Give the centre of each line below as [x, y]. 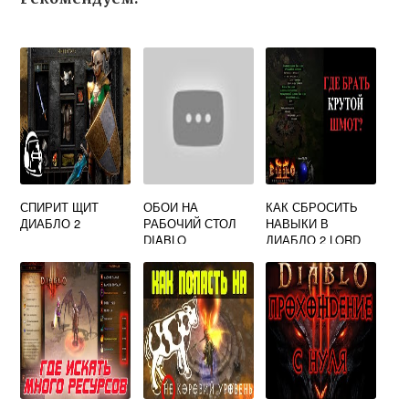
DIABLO [164, 240]
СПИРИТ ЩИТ [60, 207]
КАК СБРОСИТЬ [312, 207]
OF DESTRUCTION [319, 257]
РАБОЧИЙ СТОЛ [189, 224]
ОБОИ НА [170, 207]
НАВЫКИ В [298, 224]
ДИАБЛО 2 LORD [314, 240]
